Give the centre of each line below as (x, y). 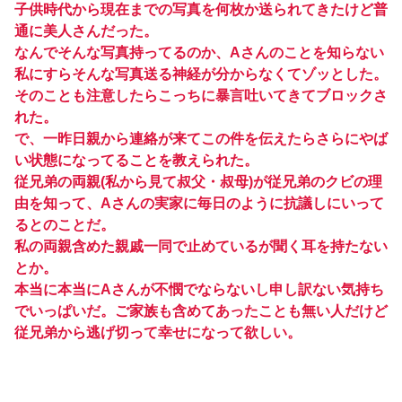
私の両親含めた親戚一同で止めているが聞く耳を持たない (201, 246)
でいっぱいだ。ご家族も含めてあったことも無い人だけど (201, 310)
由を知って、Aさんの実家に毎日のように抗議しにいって (199, 203)
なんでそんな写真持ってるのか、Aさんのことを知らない (199, 52)
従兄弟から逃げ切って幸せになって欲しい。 (158, 332)
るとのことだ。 (65, 224)
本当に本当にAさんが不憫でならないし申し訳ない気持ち (199, 289)
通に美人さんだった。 (86, 31)
